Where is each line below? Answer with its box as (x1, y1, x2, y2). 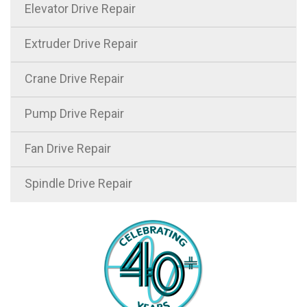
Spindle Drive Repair (25, 176, 132, 191)
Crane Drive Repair (25, 71, 124, 86)
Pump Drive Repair (25, 106, 124, 121)
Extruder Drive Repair (25, 36, 138, 51)
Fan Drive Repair (25, 141, 111, 156)
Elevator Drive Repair (25, 1, 136, 16)
